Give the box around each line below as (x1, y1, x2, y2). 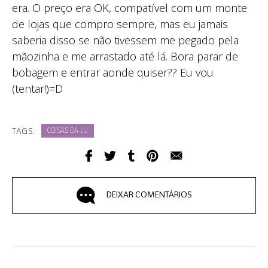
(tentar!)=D (12, 81, 63, 96)
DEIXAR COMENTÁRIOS (106, 191, 192, 200)
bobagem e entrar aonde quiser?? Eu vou (12, 65, 214, 80)
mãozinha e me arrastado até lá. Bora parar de (12, 49, 238, 64)
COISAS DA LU (47, 128, 88, 135)
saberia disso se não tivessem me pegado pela (12, 33, 239, 48)
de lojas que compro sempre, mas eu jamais (12, 17, 228, 32)
